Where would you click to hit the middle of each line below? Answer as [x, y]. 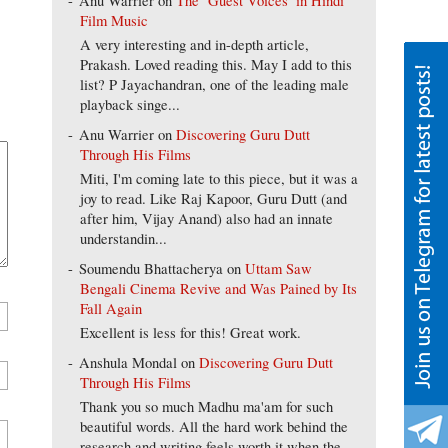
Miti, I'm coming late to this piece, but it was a [218, 178]
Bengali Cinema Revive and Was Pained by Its [218, 288]
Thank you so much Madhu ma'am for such [206, 406]
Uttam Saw [279, 268]
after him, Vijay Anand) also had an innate [206, 218]
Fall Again [110, 308]
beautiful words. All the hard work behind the [213, 426]
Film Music [113, 20]
